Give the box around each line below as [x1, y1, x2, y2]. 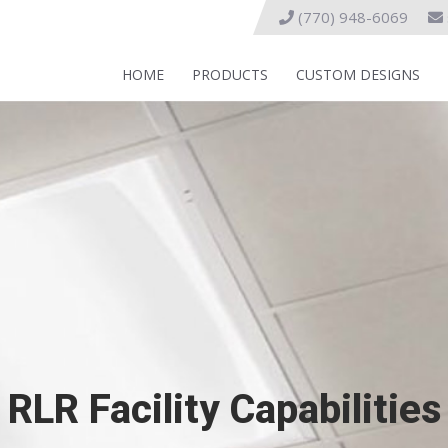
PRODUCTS [192, 65, 268, 84]
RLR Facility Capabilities [7, 386, 441, 433]
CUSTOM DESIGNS [296, 65, 420, 84]
